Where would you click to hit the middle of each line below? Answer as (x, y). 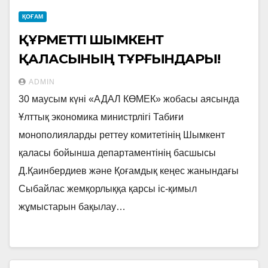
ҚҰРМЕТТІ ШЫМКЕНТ (91, 40)
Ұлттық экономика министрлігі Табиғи (101, 117)
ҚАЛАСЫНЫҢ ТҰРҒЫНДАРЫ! (119, 59)
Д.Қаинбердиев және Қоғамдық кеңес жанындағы (129, 171)
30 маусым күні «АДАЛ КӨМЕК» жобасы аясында (129, 99)
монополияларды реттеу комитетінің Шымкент (122, 135)
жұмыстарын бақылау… (72, 207)
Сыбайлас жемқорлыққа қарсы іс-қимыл (108, 189)
